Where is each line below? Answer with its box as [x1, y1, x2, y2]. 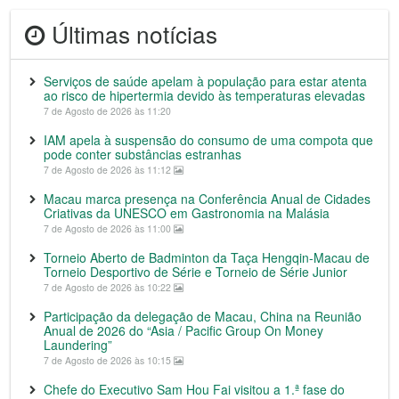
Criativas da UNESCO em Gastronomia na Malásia [44, 204, 330, 222]
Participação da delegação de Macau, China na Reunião [44, 307, 362, 325]
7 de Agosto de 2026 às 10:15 [44, 354, 174, 367]
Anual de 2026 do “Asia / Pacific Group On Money [44, 322, 323, 339]
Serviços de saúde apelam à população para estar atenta [44, 72, 367, 90]
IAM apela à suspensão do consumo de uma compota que [44, 131, 373, 149]
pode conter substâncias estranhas [44, 145, 241, 163]
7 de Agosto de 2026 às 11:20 [44, 104, 171, 118]
